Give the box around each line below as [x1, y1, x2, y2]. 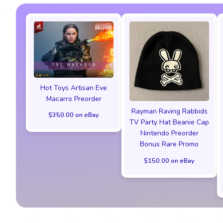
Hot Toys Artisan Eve [40, 83, 107, 93]
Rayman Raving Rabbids [131, 107, 208, 116]
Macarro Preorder [46, 94, 102, 104]
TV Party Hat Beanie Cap [129, 117, 209, 127]
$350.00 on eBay [48, 111, 99, 119]
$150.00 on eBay [144, 156, 195, 165]
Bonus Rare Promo [140, 139, 199, 149]
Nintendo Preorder [140, 128, 199, 138]
